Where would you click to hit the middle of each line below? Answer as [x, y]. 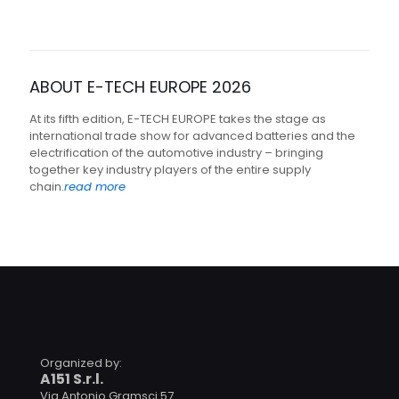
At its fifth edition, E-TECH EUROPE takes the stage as [178, 118]
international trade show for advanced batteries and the [192, 135]
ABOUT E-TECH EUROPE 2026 [140, 86]
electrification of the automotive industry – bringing [176, 152]
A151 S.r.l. [72, 379]
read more [95, 186]
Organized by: [81, 362]
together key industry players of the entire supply [170, 169]
